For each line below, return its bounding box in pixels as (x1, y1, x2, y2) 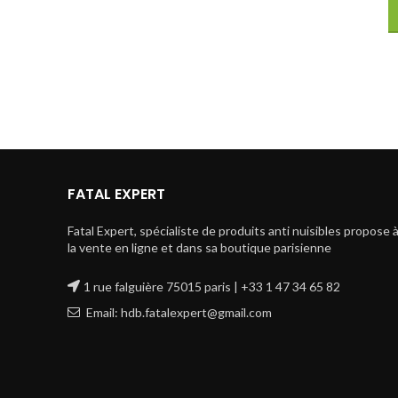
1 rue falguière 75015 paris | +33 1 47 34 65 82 (84, 279, 340, 294)
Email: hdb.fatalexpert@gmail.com (84, 305, 272, 320)
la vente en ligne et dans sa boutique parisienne (68, 240, 331, 255)
